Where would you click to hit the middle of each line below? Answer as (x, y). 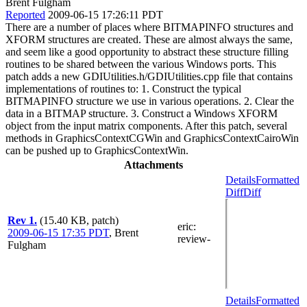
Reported (25, 14)
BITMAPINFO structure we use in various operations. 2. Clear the (150, 101)
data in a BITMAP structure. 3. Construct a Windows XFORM (142, 113)
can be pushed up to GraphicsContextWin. (97, 150)
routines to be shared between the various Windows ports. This (141, 64)
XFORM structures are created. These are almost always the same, (149, 39)
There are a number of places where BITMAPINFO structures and (149, 27)
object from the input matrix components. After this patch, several (146, 125)
